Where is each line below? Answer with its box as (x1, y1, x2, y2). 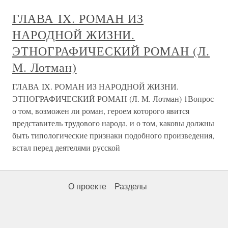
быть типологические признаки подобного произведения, (12, 130, 214, 140)
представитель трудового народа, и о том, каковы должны (12, 118, 214, 128)
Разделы (115, 182, 147, 191)
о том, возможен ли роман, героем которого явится (12, 105, 189, 116)
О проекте (68, 182, 106, 191)
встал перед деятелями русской (12, 142, 120, 153)
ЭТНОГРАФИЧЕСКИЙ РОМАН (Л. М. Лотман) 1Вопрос (12, 93, 214, 104)
